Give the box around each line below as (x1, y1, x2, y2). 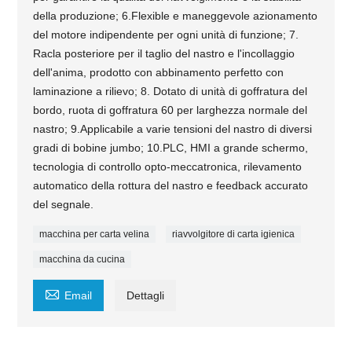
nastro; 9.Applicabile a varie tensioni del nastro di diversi (33, 123, 313, 136)
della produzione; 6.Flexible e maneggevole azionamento (33, 9, 318, 23)
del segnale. (33, 198, 94, 211)
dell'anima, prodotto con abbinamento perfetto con (33, 66, 284, 79)
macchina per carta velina (39, 229, 150, 240)
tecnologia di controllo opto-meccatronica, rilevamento (33, 160, 302, 174)
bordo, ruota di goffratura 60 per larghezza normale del (33, 104, 308, 117)
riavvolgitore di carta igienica (172, 229, 295, 240)
